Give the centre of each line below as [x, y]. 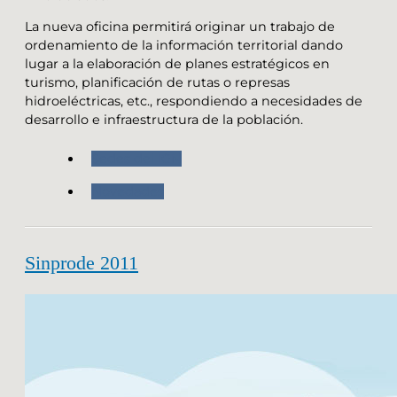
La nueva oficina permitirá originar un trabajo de [180, 27]
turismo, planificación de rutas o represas [157, 83]
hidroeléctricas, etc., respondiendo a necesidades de [194, 101]
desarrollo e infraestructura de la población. [164, 120]
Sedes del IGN [136, 159]
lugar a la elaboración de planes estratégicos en [177, 64]
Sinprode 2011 [82, 263]
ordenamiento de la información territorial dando [184, 46]
